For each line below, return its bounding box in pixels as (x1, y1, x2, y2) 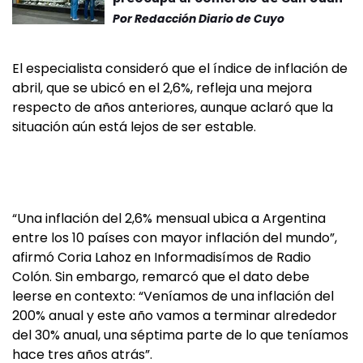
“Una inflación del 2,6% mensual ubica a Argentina (12, 209, 326, 228)
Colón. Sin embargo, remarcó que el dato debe (12, 267, 310, 286)
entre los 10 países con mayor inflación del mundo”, (12, 228, 337, 247)
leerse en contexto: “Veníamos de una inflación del (12, 287, 334, 305)
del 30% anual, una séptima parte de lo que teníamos (12, 326, 348, 344)
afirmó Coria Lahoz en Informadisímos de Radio (12, 248, 311, 267)
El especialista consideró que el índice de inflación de (12, 59, 348, 78)
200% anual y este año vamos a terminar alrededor (12, 306, 337, 325)
